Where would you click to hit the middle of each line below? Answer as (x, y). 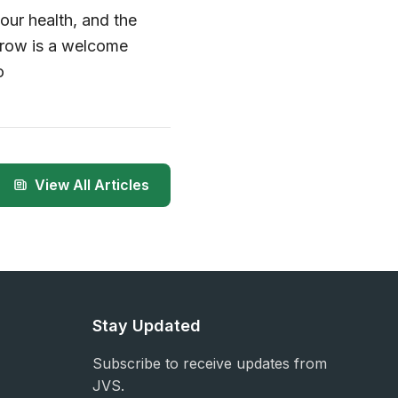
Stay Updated (147, 325)
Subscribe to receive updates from (210, 363)
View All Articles (92, 184)
